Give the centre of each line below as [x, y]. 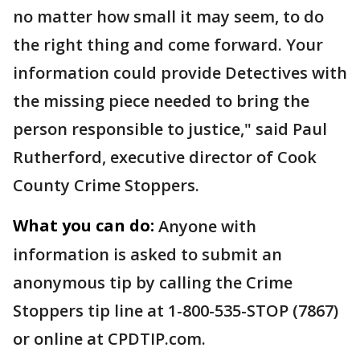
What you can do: [84, 225]
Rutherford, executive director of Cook [165, 157]
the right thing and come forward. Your [168, 45]
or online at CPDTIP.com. [109, 339]
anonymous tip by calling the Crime [153, 282]
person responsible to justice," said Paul [170, 129]
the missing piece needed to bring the [161, 101]
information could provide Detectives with [180, 73]
